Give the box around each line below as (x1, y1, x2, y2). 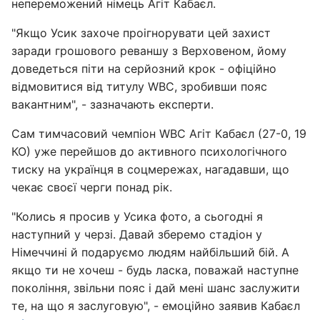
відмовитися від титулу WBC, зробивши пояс (11, 79, 267, 94)
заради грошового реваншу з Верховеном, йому (11, 44, 286, 58)
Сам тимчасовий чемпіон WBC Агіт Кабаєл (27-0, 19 (11, 126, 306, 141)
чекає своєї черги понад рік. (11, 180, 172, 194)
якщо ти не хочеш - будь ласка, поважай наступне (11, 263, 299, 277)
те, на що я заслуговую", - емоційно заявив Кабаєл (11, 299, 300, 313)
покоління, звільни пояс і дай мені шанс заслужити (11, 281, 300, 295)
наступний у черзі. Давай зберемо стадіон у (11, 227, 262, 241)
